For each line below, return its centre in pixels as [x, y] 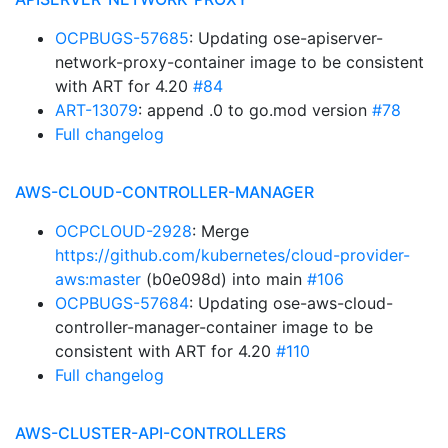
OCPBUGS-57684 [122, 303]
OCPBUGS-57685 [122, 38]
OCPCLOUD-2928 [123, 231]
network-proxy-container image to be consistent [239, 62]
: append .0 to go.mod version [255, 110]
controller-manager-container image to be [214, 327]
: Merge [220, 231]
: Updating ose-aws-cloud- [291, 303]
